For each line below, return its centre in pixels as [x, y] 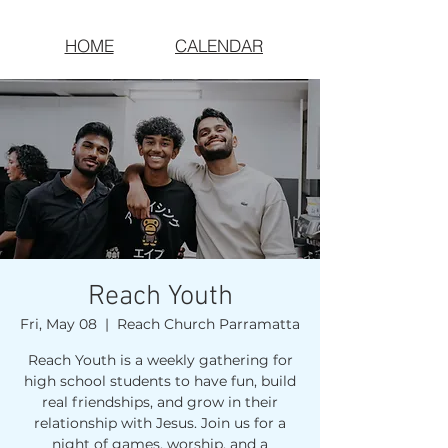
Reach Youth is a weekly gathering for [160, 360]
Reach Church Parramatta [208, 324]
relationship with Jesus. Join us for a [160, 423]
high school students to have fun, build [160, 381]
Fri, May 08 [58, 324]
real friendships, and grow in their [160, 402]
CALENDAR [219, 45]
